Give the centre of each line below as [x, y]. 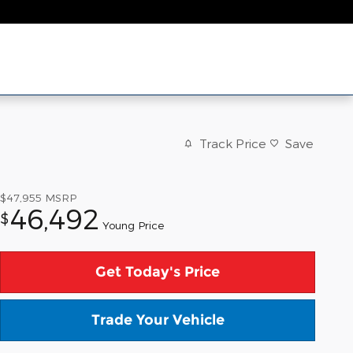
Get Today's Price [158, 271]
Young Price [133, 225]
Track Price [233, 143]
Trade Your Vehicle [158, 320]
